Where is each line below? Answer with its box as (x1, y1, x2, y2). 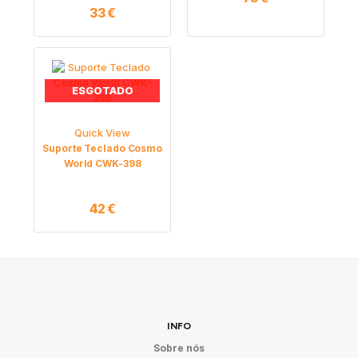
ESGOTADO (71, 83, 133, 97)
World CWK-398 (63, 157, 141, 170)
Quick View (74, 126, 131, 140)
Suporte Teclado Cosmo (42, 142, 162, 155)
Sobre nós (153, 341, 205, 354)
